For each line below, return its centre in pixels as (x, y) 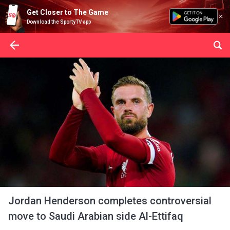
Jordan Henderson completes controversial (110, 201)
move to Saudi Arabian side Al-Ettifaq (96, 216)
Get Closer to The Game (68, 12)
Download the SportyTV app (59, 22)
